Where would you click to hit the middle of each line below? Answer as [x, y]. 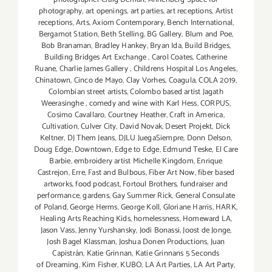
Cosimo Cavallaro [76, 115]
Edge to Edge [137, 150]
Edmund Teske [187, 150]
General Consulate [205, 196]
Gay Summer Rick [142, 196]
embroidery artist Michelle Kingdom [134, 161]
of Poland [50, 208]
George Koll [141, 208]
